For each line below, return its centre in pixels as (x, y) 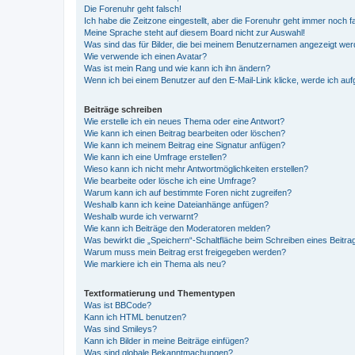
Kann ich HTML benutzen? (135, 317)
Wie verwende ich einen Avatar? (145, 56)
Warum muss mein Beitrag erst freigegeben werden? (185, 252)
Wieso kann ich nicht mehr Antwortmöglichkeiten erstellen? (196, 168)
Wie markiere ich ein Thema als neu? (155, 263)
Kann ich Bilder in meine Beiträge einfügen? (166, 340)
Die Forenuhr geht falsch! (133, 8)
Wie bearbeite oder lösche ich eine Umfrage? (170, 180)
